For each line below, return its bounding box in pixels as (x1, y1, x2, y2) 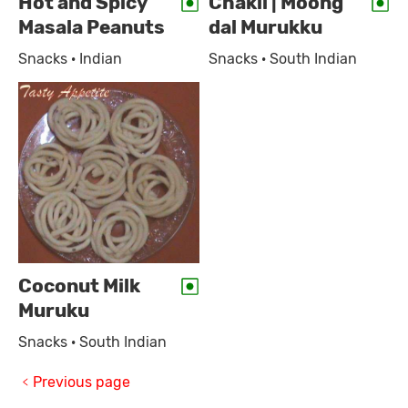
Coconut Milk (18, 274, 140, 297)
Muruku (18, 299, 89, 321)
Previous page (33, 372, 130, 391)
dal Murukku (209, 16, 323, 39)
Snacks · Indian (18, 50, 122, 68)
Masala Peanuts (18, 16, 165, 39)
